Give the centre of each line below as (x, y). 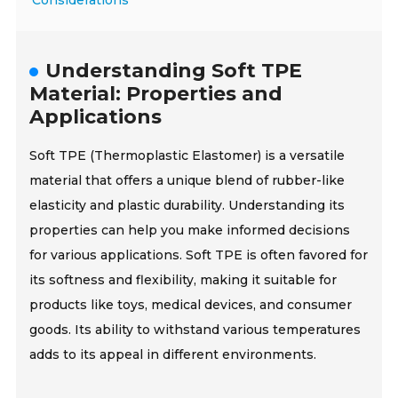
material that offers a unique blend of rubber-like (187, 181)
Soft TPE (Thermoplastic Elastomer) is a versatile (187, 156)
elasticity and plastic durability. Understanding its (187, 206)
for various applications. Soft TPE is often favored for (199, 255)
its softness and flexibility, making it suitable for (183, 280)
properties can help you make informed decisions (190, 231)
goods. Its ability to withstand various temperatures (195, 330)
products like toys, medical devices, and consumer (191, 305)
